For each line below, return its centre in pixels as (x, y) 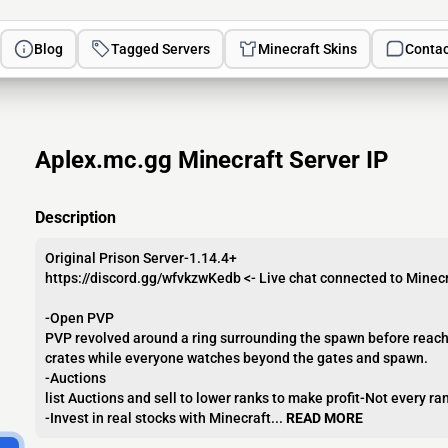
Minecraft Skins (308, 49)
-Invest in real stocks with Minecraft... (164, 418)
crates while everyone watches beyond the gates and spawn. (236, 358)
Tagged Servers (161, 49)
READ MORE (324, 418)
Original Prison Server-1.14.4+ (141, 258)
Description (75, 217)
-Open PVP (79, 318)
